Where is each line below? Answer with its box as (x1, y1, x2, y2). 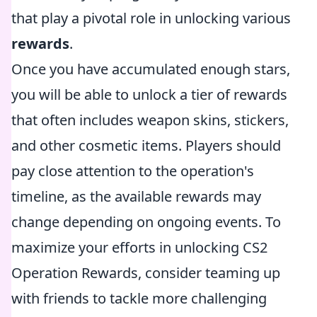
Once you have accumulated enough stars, (11, 59, 290, 79)
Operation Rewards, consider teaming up (11, 263, 280, 282)
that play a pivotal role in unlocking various (11, 8, 291, 28)
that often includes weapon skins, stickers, (11, 110, 289, 129)
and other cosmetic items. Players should (11, 136, 281, 155)
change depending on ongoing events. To (11, 212, 281, 231)
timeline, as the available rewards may (11, 187, 261, 206)
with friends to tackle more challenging (11, 289, 267, 308)
